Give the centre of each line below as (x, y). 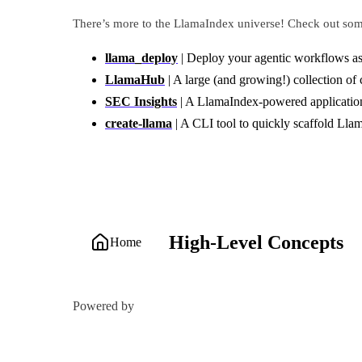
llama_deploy (141, 58)
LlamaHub (135, 80)
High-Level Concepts (256, 243)
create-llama (139, 124)
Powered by (103, 306)
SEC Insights (141, 102)
